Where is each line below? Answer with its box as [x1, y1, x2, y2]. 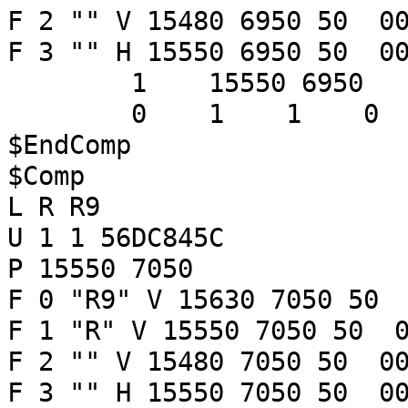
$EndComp [7, 129, 131, 160]
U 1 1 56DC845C [7, 222, 224, 253]
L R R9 [7, 191, 100, 222]
